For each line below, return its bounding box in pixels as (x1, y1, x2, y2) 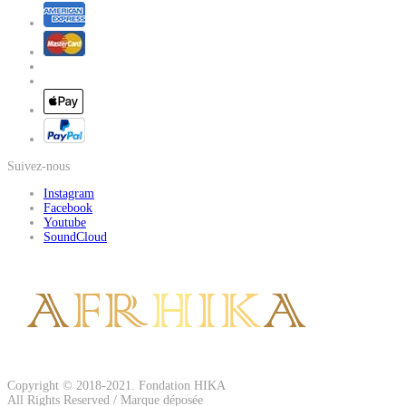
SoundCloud (43, 230, 107, 245)
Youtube (43, 216, 86, 230)
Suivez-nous (7, 159, 70, 174)
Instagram (43, 187, 94, 201)
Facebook (43, 201, 92, 216)
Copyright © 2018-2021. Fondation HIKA (7, 379, 226, 393)
